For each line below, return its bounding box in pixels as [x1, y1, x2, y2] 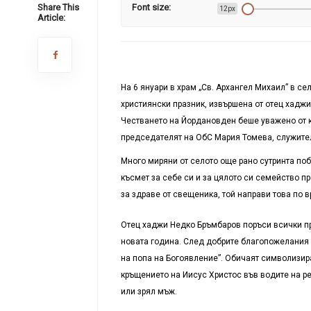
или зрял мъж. [120, 286, 177, 296]
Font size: [131, 2, 171, 12]
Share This [37, 2, 79, 12]
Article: [37, 12, 65, 23]
